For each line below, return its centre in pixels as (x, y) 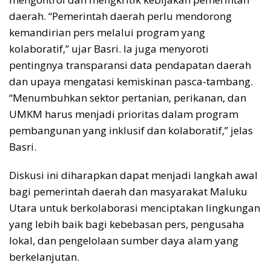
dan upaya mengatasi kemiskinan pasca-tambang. (131, 82)
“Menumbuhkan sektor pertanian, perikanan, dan (128, 98)
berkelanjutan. (44, 257)
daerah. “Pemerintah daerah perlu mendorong (120, 16)
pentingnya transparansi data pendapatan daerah (130, 65)
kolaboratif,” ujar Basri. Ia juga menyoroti (109, 49)
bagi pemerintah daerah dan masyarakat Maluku (128, 192)
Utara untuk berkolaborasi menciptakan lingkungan (135, 208)
